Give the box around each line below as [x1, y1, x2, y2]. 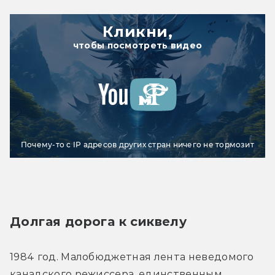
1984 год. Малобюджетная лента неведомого [10, 250, 254, 263]
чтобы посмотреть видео [72, 39, 203, 51]
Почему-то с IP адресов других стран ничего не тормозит [21, 139, 254, 149]
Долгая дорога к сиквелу [10, 214, 187, 229]
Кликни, [102, 22, 173, 41]
